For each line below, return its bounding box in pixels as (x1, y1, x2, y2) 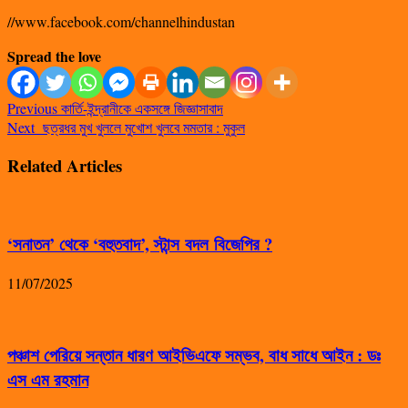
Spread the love (7, 45, 101, 66)
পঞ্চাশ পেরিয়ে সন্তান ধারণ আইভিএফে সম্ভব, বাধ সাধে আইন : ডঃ (7, 342, 381, 368)
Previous (7, 97, 57, 117)
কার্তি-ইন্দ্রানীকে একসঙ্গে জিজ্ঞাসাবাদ (57, 97, 223, 117)
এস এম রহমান (7, 367, 88, 393)
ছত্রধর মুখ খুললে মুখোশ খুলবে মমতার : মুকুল (35, 117, 245, 137)
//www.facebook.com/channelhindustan (7, 11, 235, 31)
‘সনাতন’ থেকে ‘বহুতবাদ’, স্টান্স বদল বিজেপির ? (7, 230, 272, 256)
